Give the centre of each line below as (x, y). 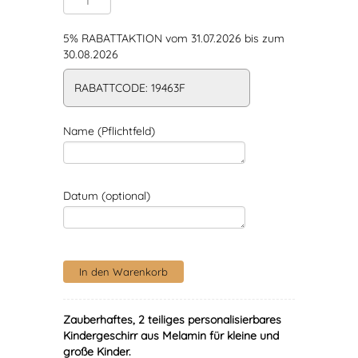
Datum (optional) (107, 196)
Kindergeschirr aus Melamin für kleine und (171, 336)
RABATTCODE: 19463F (130, 88)
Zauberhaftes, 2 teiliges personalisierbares (172, 320)
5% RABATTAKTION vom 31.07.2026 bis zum (174, 38)
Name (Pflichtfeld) (109, 131)
